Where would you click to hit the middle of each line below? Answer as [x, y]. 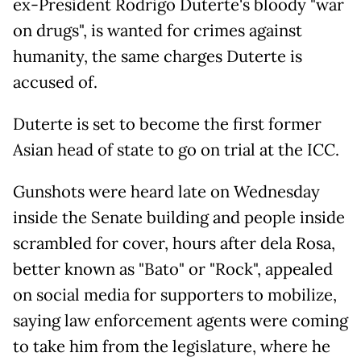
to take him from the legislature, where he [172, 347]
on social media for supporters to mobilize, [175, 295]
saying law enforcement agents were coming [180, 321]
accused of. [55, 83]
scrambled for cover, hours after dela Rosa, [174, 244]
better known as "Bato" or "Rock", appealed [173, 270]
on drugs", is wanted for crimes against [158, 31]
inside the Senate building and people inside [179, 218]
